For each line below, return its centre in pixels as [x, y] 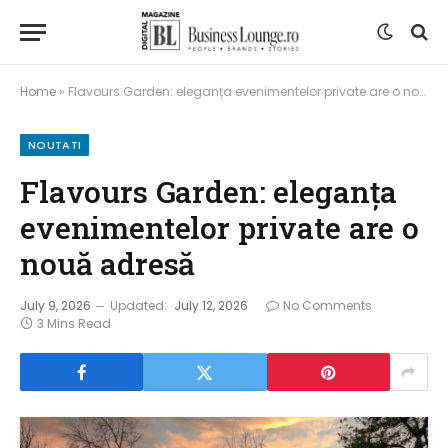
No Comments [327, 305]
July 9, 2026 [55, 305]
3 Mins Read [74, 323]
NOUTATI [55, 145]
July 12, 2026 [211, 305]
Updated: [138, 305]
